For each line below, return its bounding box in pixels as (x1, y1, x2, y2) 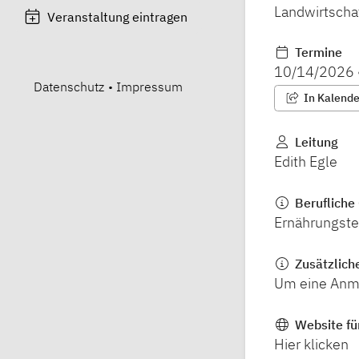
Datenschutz (34, 78, 104, 95)
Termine (291, 44, 342, 61)
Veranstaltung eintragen (47, 8, 188, 25)
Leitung (291, 134, 338, 150)
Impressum (116, 78, 183, 95)
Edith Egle (274, 152, 337, 171)
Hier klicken (274, 335, 349, 353)
